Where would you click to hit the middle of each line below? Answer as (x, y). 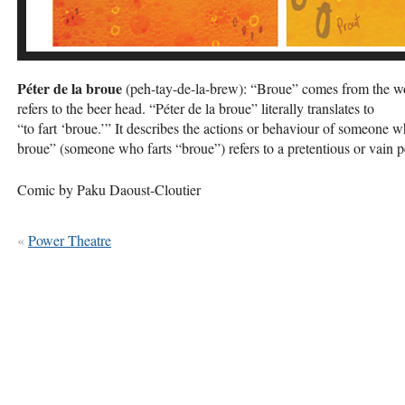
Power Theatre (70, 240)
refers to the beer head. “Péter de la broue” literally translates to (196, 108)
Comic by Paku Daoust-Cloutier (109, 190)
